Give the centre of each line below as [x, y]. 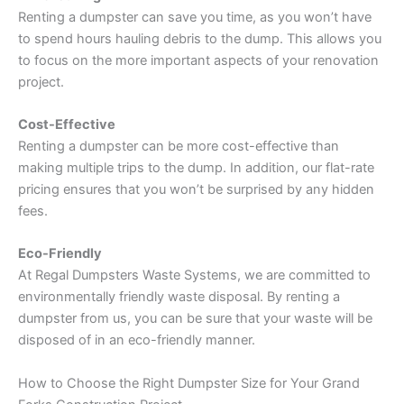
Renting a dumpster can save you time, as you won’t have [195, 17]
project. [41, 82]
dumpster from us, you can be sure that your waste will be [195, 319]
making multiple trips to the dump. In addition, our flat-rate [196, 167]
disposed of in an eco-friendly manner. [137, 340]
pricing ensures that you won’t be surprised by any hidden [196, 189]
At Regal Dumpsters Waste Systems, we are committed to [194, 275]
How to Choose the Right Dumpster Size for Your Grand [189, 383]
